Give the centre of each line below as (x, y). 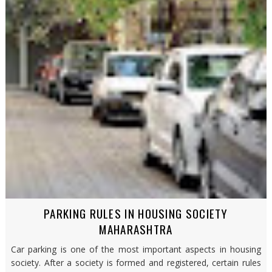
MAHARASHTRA (136, 229)
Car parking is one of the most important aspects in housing (136, 249)
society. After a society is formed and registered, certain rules (136, 262)
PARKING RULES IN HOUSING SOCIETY (136, 213)
